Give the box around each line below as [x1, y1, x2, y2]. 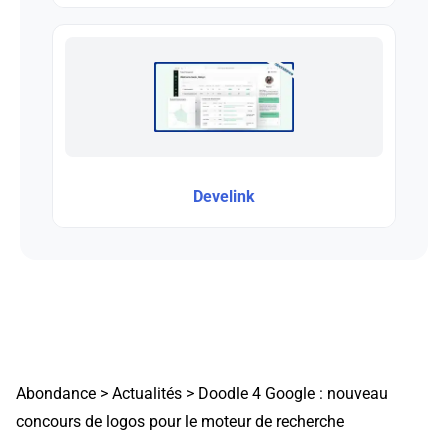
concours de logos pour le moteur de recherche [16, 411, 344, 431]
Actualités [112, 383, 182, 403]
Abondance [16, 383, 96, 403]
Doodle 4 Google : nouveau [198, 383, 388, 403]
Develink [193, 186, 255, 206]
